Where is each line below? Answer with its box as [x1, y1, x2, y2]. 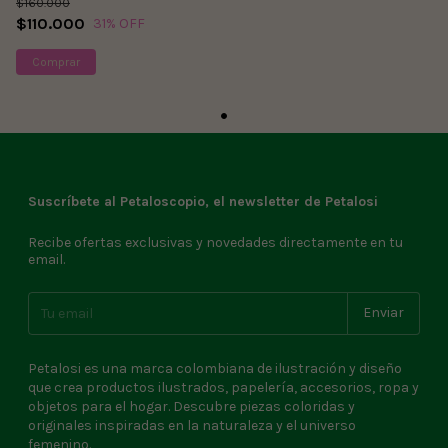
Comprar [32, 54, 80, 69]
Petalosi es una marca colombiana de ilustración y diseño [28, 359, 402, 377]
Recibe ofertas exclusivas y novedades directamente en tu [28, 233, 403, 251]
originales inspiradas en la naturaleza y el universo [28, 416, 356, 434]
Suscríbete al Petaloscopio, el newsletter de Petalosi [28, 192, 378, 210]
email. [28, 250, 65, 268]
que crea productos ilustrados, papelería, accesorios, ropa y [28, 378, 419, 396]
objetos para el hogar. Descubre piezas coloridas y [28, 397, 355, 415]
